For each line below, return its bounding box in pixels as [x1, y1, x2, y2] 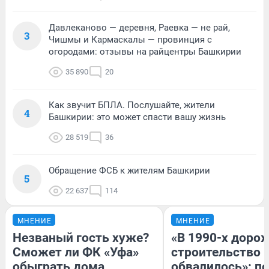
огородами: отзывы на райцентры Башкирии [49, 46, 241, 57]
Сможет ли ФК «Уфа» [13, 244, 139, 259]
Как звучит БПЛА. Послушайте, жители [49, 99, 215, 110]
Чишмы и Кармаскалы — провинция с [49, 34, 212, 45]
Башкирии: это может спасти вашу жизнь [49, 111, 226, 122]
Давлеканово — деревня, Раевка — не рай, [49, 22, 230, 33]
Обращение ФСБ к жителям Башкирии [49, 165, 210, 176]
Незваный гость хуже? [13, 230, 149, 245]
